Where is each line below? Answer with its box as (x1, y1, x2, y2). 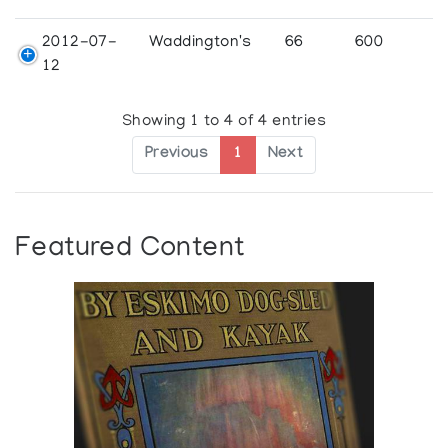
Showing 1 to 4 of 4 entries (122, 113, 326, 132)
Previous (144, 145, 209, 165)
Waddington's (149, 33, 252, 52)
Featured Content (15, 234, 245, 266)
